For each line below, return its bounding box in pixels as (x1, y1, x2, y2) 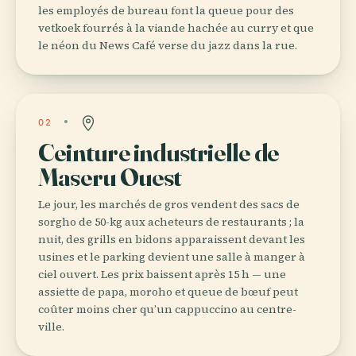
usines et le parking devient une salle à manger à (38, 248, 305, 265)
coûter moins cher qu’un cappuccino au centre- (38, 300, 296, 317)
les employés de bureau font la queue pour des (38, 2, 294, 18)
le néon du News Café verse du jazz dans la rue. (38, 37, 297, 53)
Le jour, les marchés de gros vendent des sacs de (38, 195, 300, 212)
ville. (38, 318, 64, 335)
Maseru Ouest (38, 161, 182, 192)
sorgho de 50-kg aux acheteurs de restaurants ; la (38, 213, 304, 230)
